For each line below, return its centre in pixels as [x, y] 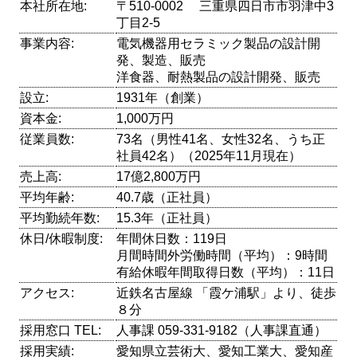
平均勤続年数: [60, 218]
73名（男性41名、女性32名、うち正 [221, 139]
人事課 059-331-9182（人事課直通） [222, 330]
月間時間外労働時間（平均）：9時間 [222, 255]
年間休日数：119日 [172, 238]
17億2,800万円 [159, 176]
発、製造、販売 [161, 60]
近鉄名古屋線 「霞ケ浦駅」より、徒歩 [227, 292]
